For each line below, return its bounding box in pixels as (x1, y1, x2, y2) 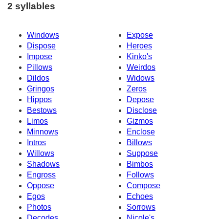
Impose (27, 52, 52, 61)
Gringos (27, 84, 54, 93)
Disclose (127, 106, 157, 114)
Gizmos (127, 116, 153, 125)
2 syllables (7, 1, 55, 12)
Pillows (27, 63, 52, 71)
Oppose (27, 181, 54, 190)
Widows (127, 73, 154, 82)
